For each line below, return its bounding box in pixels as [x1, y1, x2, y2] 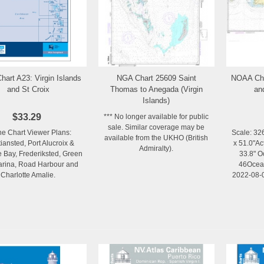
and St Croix [6, 84, 49, 94]
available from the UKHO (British [104, 133, 209, 142]
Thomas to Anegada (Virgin [110, 84, 203, 94]
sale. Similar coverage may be [108, 123, 205, 131]
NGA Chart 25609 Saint [116, 73, 196, 82]
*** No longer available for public [104, 112, 209, 121]
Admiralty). [139, 144, 174, 153]
